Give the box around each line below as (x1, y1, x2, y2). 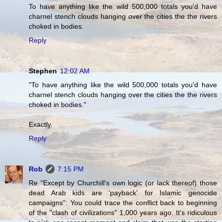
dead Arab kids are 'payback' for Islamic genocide (29, 189, 217, 197)
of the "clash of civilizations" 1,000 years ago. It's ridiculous (29, 209, 217, 217)
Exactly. (29, 120, 53, 129)
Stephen (29, 67, 57, 75)
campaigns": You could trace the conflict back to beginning (29, 199, 217, 207)
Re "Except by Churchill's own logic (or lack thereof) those (29, 179, 217, 187)
